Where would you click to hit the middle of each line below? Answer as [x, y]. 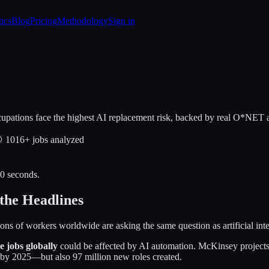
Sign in [122, 21]
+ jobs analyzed [54, 139]
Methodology [83, 21]
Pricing [44, 21]
